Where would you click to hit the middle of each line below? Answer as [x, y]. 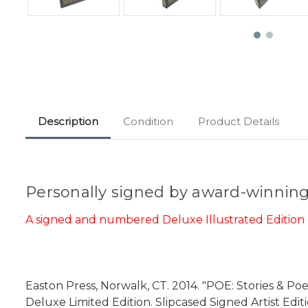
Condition [148, 121]
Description [68, 121]
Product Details [239, 121]
